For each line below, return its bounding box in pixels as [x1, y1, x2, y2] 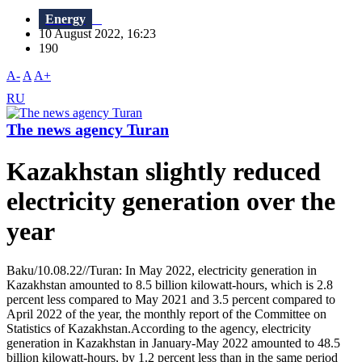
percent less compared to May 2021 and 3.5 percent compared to [6, 293, 335, 307]
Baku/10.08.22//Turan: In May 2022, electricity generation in [6, 263, 317, 278]
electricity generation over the [6, 186, 335, 216]
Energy [45, 12, 86, 27]
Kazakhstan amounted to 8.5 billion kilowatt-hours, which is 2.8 [6, 278, 333, 293]
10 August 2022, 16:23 [39, 27, 166, 41]
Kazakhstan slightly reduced [6, 156, 321, 186]
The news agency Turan [6, 120, 169, 139]
